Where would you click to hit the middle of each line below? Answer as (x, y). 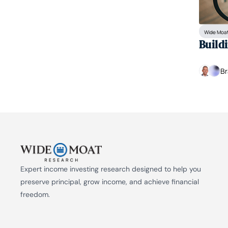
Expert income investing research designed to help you (111, 169)
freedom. (35, 194)
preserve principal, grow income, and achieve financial (110, 182)
